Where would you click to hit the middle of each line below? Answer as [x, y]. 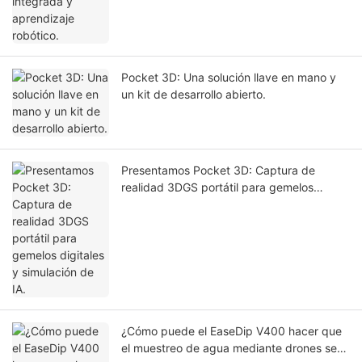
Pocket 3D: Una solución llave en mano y [229, 78]
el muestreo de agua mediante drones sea [232, 348]
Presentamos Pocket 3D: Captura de [218, 170]
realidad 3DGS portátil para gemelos [217, 187]
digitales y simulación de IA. [194, 204]
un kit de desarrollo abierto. [194, 95]
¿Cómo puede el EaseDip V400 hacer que [232, 331]
